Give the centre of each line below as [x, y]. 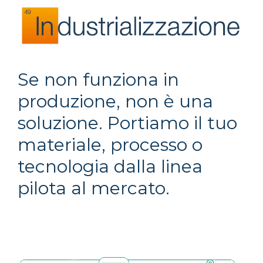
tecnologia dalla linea [110, 166]
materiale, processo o [110, 144]
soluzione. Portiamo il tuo [127, 123]
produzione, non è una [115, 101]
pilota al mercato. [94, 188]
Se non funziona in [98, 79]
